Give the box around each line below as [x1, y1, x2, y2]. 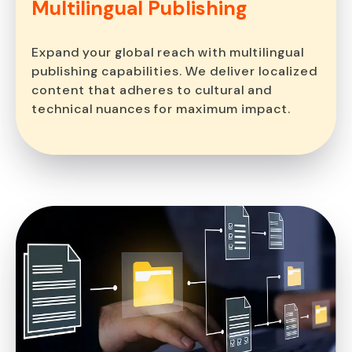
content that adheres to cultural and [31, 81, 272, 98]
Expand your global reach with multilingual [31, 43, 304, 60]
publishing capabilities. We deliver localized [31, 62, 317, 79]
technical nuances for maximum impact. [31, 100, 291, 117]
